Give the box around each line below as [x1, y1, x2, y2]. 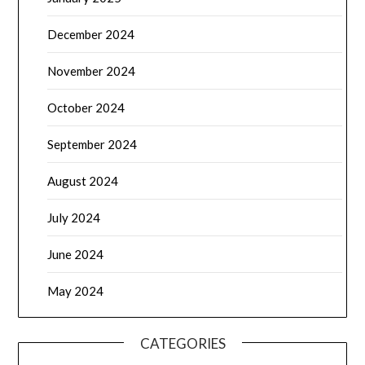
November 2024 [47, 63, 136, 78]
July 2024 [47, 209, 101, 225]
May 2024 [47, 283, 104, 298]
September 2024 [47, 136, 138, 152]
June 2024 [47, 246, 104, 262]
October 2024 [47, 99, 125, 115]
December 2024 [47, 26, 135, 42]
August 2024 [47, 173, 119, 188]
